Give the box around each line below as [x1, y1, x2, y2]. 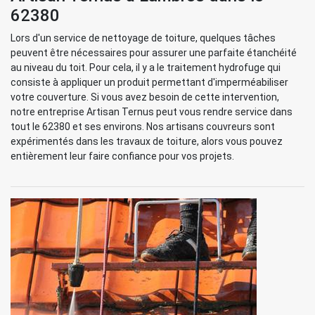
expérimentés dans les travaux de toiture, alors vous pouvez [11, 136, 283, 147]
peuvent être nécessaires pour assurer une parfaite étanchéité [11, 47, 297, 58]
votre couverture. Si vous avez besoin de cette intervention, [11, 91, 279, 103]
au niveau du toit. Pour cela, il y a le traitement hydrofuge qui [11, 62, 281, 73]
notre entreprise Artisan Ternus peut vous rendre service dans [11, 106, 292, 117]
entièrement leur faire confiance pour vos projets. [11, 150, 234, 162]
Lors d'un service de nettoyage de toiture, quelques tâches [11, 32, 276, 44]
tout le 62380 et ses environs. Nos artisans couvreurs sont [11, 121, 275, 132]
